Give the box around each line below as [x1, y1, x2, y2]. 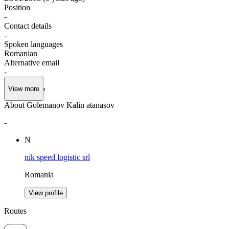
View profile [29, 189, 63, 197]
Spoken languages [4, 39, 63, 49]
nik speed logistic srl [25, 153, 90, 162]
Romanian [4, 49, 37, 58]
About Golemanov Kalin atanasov [4, 101, 114, 110]
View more [8, 85, 39, 93]
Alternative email [4, 58, 59, 67]
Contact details [4, 21, 52, 30]
